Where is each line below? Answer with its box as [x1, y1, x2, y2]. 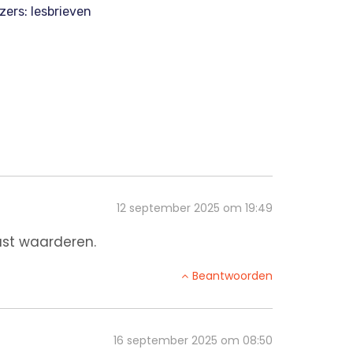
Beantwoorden [192, 267, 273, 284]
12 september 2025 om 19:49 [117, 199, 273, 216]
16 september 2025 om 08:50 [113, 332, 273, 348]
